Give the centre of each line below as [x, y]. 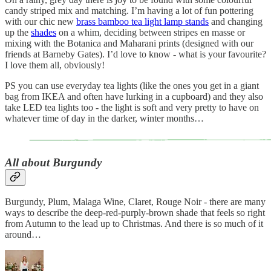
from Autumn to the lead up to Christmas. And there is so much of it [134, 224]
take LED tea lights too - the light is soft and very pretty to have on [132, 107]
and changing [236, 21]
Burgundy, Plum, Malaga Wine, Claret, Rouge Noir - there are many [135, 202]
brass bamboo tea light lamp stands [142, 21]
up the [18, 32]
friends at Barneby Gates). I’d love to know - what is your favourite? [135, 54]
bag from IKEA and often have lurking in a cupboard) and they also [134, 96]
